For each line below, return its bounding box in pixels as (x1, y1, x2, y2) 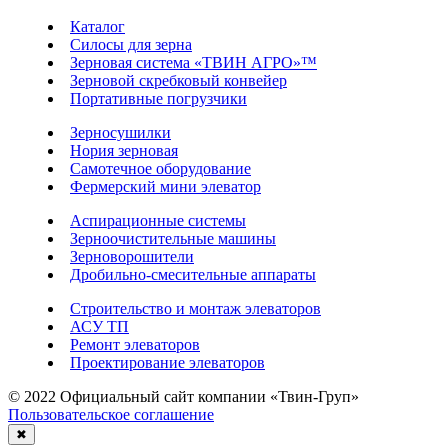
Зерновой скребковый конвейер (70, 71, 287, 89)
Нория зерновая (70, 141, 178, 159)
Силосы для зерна (70, 35, 192, 53)
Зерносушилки (70, 123, 171, 141)
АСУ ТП (70, 317, 129, 335)
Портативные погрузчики (70, 89, 247, 107)
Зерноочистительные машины (70, 229, 276, 247)
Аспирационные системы (70, 211, 246, 229)
